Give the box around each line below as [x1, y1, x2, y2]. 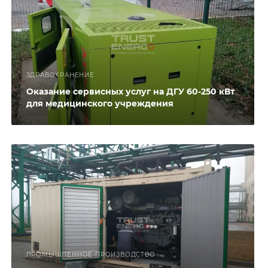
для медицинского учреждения [26, 98, 173, 109]
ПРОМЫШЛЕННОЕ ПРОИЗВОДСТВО [26, 251, 156, 259]
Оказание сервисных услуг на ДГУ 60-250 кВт [26, 86, 234, 97]
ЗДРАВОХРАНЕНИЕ [26, 71, 95, 79]
